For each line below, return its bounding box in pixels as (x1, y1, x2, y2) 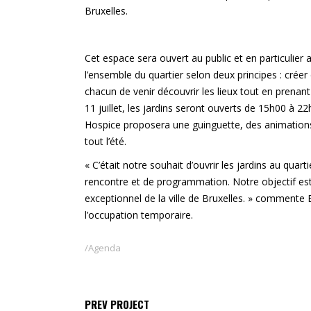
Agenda (88, 242, 121, 255)
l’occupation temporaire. (85, 208, 193, 222)
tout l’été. (85, 135, 126, 149)
